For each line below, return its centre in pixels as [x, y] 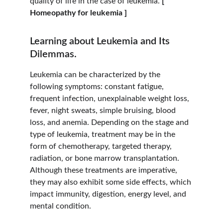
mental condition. [60, 206]
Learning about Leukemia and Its [101, 41]
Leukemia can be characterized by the [96, 75]
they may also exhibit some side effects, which [111, 182]
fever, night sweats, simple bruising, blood [104, 111]
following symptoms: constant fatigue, [98, 87]
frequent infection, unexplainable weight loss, [111, 99]
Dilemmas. [53, 54]
